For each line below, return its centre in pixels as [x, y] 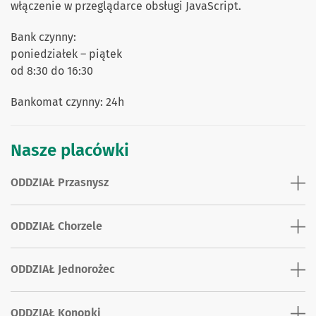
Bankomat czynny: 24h [67, 102]
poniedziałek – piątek [66, 54]
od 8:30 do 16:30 [52, 71]
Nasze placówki [70, 150]
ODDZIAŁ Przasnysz [60, 182]
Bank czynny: [43, 37]
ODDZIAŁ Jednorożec [63, 269]
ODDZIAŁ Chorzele [56, 226]
